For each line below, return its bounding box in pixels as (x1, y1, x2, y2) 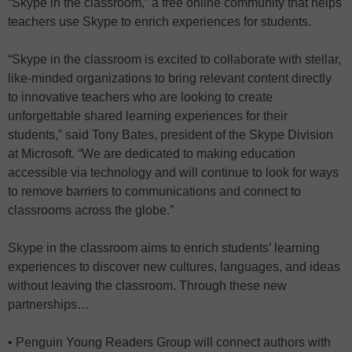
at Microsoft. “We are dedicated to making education (8, 147, 295, 160)
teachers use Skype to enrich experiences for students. (8, 15, 311, 28)
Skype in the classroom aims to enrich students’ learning (8, 241, 320, 255)
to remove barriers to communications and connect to (8, 185, 301, 198)
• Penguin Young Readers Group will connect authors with (8, 335, 331, 349)
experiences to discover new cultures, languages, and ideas (8, 260, 340, 273)
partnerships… (8, 298, 90, 311)
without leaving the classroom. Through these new (8, 279, 287, 292)
